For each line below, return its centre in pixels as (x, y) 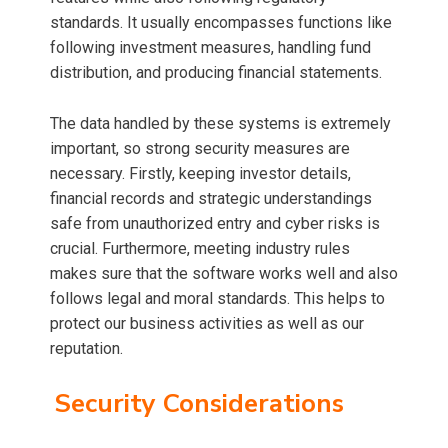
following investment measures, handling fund (210, 48)
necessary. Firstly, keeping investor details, (200, 174)
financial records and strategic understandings (211, 199)
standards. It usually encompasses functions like (221, 23)
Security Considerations (199, 404)
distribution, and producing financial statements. (218, 73)
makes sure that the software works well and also (224, 274)
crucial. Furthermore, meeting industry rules (200, 249)
